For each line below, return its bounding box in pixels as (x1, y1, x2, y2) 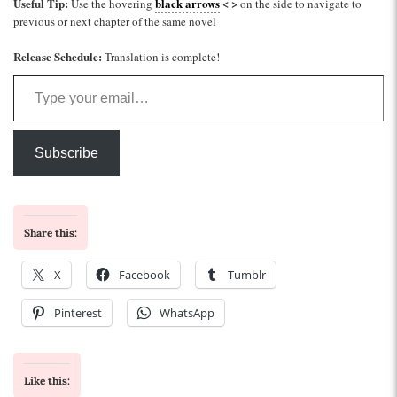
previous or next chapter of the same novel (13, 12, 216, 29)
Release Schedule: (13, 48, 102, 66)
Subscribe (35, 144, 98, 160)
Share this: (24, 225, 77, 239)
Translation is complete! (102, 49, 220, 66)
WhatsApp (160, 304, 214, 321)
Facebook (119, 266, 170, 283)
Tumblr (228, 266, 266, 283)
